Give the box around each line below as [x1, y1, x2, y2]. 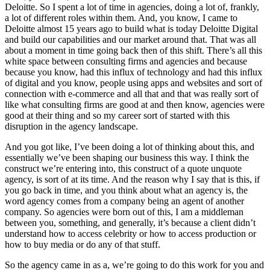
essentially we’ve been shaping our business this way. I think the [5, 152, 249, 163]
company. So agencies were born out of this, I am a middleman [5, 207, 243, 218]
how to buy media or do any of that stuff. [5, 239, 160, 250]
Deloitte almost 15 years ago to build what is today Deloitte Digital [5, 24, 258, 34]
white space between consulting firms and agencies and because [5, 56, 247, 67]
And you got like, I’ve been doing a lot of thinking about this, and [5, 142, 254, 152]
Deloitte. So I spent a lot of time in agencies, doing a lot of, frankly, [5, 2, 259, 13]
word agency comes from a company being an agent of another [5, 196, 244, 207]
